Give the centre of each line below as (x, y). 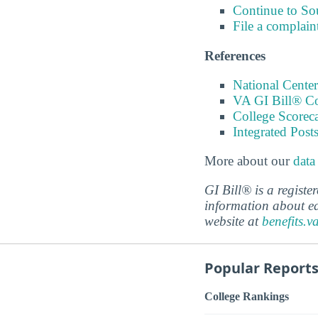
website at (233, 221)
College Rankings (247, 297)
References (235, 55)
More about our (249, 161)
